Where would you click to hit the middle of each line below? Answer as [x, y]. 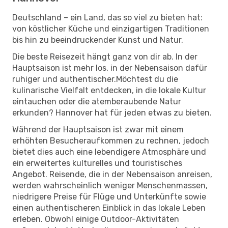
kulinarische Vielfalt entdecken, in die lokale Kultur [109, 90]
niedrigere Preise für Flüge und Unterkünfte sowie [109, 196]
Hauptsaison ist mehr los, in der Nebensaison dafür [110, 68]
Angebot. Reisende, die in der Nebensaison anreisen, [112, 174]
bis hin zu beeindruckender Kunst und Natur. [98, 40]
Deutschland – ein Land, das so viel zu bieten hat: [107, 17]
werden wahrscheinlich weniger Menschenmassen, [110, 185]
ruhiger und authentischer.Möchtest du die [95, 79]
